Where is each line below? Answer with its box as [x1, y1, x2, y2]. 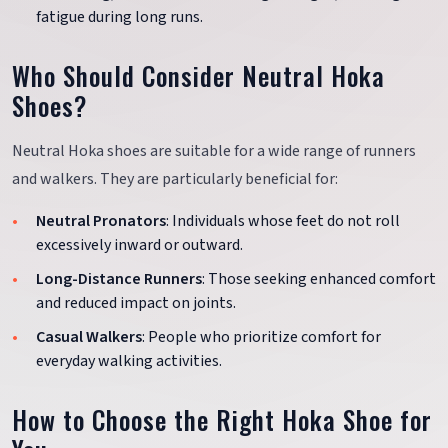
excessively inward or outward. [36, 234, 243, 257]
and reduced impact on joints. [36, 291, 236, 314]
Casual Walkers [36, 325, 142, 348]
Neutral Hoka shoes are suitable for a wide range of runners [12, 140, 416, 163]
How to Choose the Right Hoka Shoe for [12, 400, 433, 438]
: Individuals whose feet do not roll [166, 210, 400, 233]
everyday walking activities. [36, 349, 222, 372]
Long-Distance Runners [36, 267, 202, 290]
